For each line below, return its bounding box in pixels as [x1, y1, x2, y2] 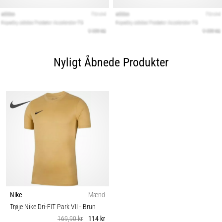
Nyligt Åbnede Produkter [54, 55, 168, 70]
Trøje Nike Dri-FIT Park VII [10, 203, 79, 212]
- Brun [79, 203, 96, 212]
